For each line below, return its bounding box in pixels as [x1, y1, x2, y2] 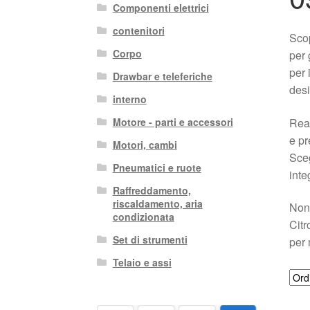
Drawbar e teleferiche [112, 69, 212, 84]
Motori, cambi [112, 138, 177, 152]
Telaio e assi [112, 255, 172, 270]
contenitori [112, 24, 165, 38]
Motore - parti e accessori [112, 115, 233, 129]
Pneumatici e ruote [112, 161, 201, 175]
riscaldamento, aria [112, 197, 203, 211]
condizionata [112, 210, 174, 224]
